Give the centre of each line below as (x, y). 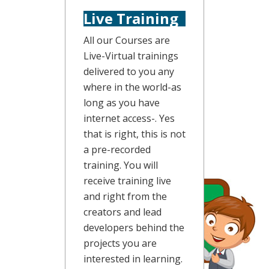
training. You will (120, 165)
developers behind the (134, 228)
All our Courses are (126, 41)
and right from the (125, 197)
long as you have (121, 103)
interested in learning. (133, 259)
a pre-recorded (117, 150)
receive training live (127, 181)
